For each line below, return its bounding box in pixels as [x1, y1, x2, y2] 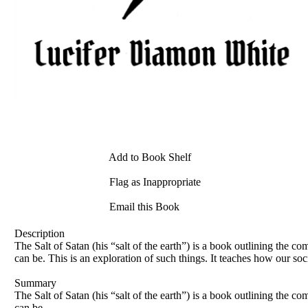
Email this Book [107, 201, 179, 213]
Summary [14, 276, 56, 289]
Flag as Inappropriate [107, 176, 201, 188]
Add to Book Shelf [107, 151, 191, 164]
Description [14, 227, 65, 239]
